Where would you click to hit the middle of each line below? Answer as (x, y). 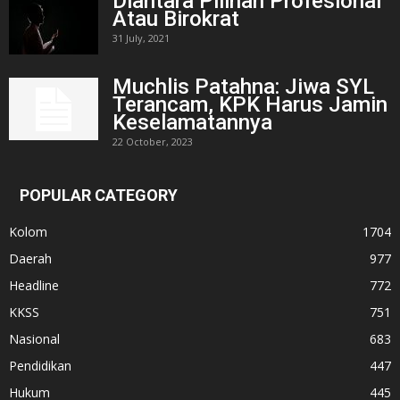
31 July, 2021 (141, 38)
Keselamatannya (192, 123)
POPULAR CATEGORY (99, 196)
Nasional (34, 339)
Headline (34, 286)
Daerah (30, 259)
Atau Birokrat (176, 19)
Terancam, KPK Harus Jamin (250, 105)
